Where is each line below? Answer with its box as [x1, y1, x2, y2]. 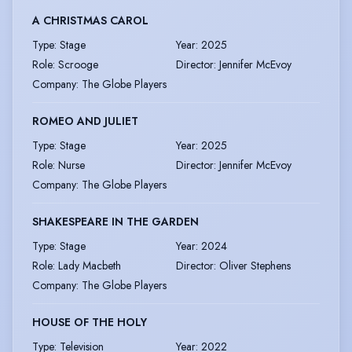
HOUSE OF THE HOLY [32, 314, 147, 331]
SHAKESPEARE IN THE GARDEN [32, 214, 199, 230]
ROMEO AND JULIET [32, 113, 138, 130]
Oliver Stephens [219, 258, 291, 274]
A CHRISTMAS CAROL [32, 13, 148, 29]
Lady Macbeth [58, 258, 121, 274]
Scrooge [58, 57, 98, 73]
